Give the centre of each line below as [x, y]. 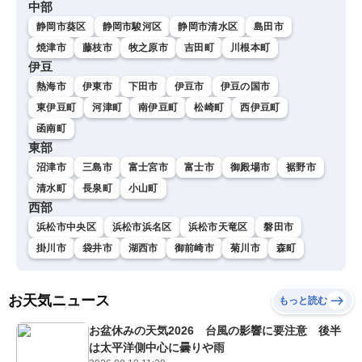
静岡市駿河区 [132, 27]
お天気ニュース [59, 301]
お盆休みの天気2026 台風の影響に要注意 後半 [215, 331]
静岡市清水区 [208, 27]
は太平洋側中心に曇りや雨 [157, 348]
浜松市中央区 [66, 227]
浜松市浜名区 [142, 227]
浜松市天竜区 [218, 227]
